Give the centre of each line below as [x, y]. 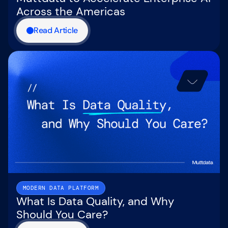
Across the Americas [71, 11]
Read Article [56, 30]
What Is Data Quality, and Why [95, 201]
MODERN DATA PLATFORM [61, 188]
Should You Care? [62, 215]
